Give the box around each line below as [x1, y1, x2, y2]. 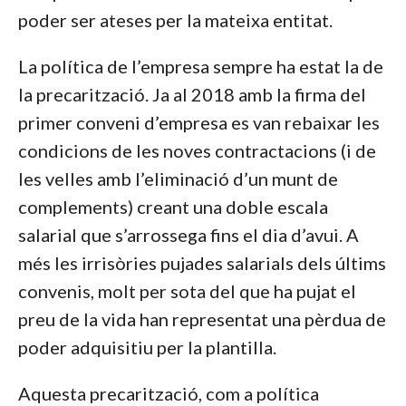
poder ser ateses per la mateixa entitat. [17, 9, 333, 31]
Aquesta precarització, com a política [17, 382, 319, 404]
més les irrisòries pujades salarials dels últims [17, 252, 386, 274]
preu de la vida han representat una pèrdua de [17, 308, 386, 330]
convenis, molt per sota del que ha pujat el [17, 280, 356, 302]
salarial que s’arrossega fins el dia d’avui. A [17, 224, 359, 246]
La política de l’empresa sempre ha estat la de [17, 55, 383, 77]
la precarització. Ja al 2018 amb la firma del [17, 83, 366, 105]
